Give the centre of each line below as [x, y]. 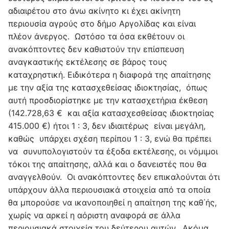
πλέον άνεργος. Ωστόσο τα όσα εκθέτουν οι [96, 36]
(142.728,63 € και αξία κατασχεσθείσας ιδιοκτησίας [111, 113]
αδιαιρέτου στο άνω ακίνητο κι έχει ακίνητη [94, 10]
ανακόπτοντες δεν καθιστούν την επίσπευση [96, 49]
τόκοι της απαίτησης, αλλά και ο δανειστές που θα [107, 164]
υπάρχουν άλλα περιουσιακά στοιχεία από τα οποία [109, 189]
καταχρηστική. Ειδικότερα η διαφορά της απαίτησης [110, 74]
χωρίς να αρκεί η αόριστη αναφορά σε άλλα [94, 215]
